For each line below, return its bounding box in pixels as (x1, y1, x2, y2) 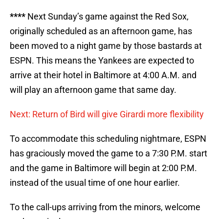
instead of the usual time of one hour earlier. (10, 177, 180, 188)
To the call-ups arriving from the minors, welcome (10, 202, 200, 213)
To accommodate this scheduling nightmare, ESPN (10, 133, 206, 144)
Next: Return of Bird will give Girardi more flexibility (10, 109, 204, 120)
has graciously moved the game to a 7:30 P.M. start (10, 148, 207, 159)
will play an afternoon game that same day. (10, 85, 176, 95)
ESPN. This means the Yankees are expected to (10, 55, 194, 66)
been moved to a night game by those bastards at (10, 41, 202, 51)
